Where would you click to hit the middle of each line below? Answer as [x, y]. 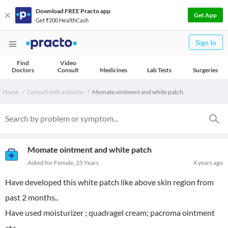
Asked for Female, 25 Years [63, 163]
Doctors [23, 70]
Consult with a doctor [55, 92]
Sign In [206, 42]
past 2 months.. [32, 197]
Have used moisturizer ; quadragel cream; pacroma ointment [110, 212]
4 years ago [208, 163]
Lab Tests [159, 70]
